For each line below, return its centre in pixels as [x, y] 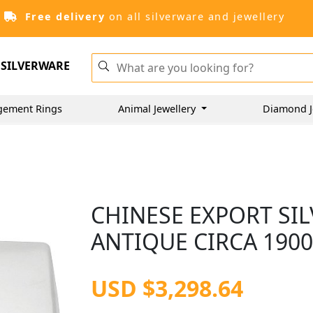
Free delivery [65, 16]
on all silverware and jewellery [195, 16]
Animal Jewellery [158, 108]
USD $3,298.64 [167, 288]
